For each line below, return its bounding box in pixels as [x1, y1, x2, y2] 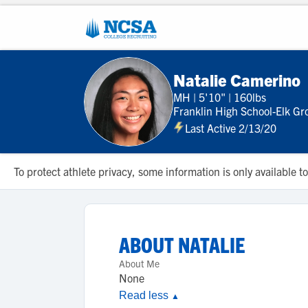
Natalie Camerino [173, 69, 300, 90]
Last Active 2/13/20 [185, 120, 276, 135]
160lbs [234, 89, 266, 104]
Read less [119, 289, 171, 301]
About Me [119, 257, 159, 269]
